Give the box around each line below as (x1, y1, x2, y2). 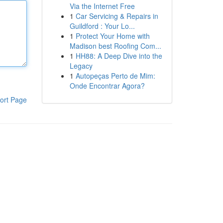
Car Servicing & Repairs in (75, 11, 158, 21)
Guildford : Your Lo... (69, 21, 135, 31)
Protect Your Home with (75, 31, 150, 41)
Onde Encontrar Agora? (69, 81, 145, 91)
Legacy (69, 61, 93, 71)
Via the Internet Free (69, 1, 135, 11)
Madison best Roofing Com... (69, 41, 161, 51)
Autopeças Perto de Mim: (75, 71, 155, 81)
